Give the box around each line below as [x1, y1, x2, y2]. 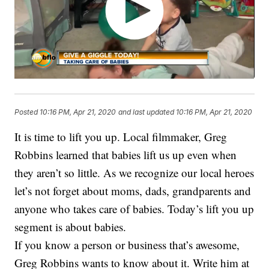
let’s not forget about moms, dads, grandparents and [14, 183, 252, 199]
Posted [14, 107, 40, 116]
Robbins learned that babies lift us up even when [14, 147, 237, 163]
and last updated [118, 107, 175, 116]
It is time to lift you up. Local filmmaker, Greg [14, 129, 228, 145]
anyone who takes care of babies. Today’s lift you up [14, 201, 255, 217]
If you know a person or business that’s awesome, [14, 237, 240, 253]
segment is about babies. [14, 219, 127, 235]
